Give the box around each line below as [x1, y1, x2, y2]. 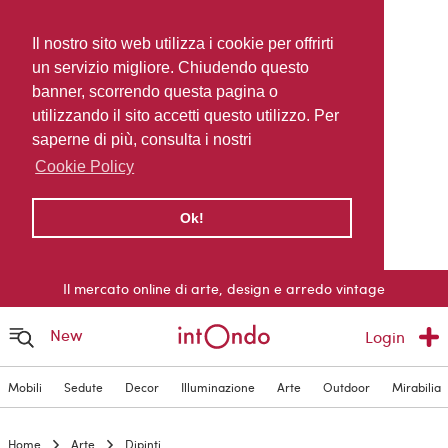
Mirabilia [391, 379, 441, 396]
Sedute [63, 379, 103, 396]
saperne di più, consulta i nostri [32, 131, 252, 148]
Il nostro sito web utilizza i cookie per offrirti [32, 35, 334, 52]
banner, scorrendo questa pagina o [32, 83, 278, 100]
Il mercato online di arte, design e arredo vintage [63, 278, 385, 298]
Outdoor [322, 379, 370, 396]
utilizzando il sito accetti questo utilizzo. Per [32, 107, 339, 124]
